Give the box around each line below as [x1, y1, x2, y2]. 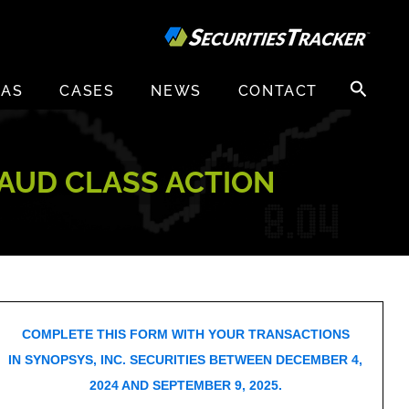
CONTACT [237, 82, 318, 100]
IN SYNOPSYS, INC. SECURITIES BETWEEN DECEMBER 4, [8, 352, 363, 367]
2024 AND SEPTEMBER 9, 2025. [89, 378, 282, 393]
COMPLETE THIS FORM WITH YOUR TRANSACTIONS [21, 327, 350, 341]
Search [344, 73, 384, 89]
